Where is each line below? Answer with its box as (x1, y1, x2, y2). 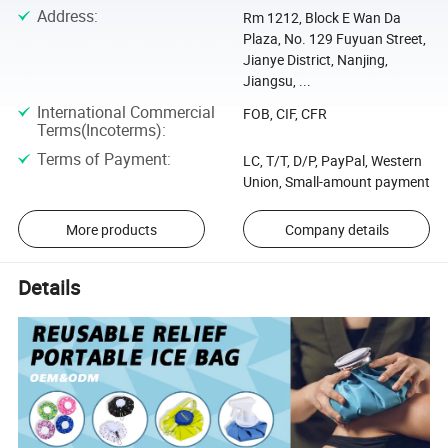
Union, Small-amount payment (242, 171, 430, 191)
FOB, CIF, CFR (242, 103, 327, 123)
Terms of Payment (36, 147, 167, 170)
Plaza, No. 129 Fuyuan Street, (242, 29, 426, 49)
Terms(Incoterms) (36, 118, 162, 141)
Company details (284, 219, 389, 239)
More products (65, 219, 157, 239)
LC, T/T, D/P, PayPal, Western (242, 150, 422, 170)
